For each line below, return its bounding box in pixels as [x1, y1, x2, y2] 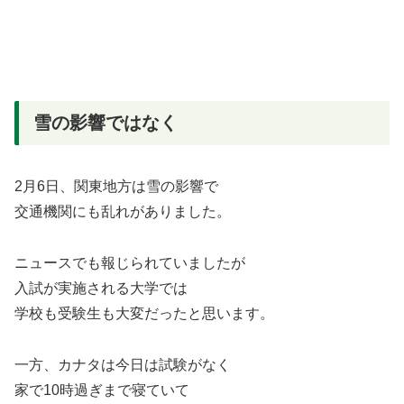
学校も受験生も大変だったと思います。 [14, 305, 274, 321]
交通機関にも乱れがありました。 [14, 203, 231, 219]
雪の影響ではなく [33, 112, 178, 133]
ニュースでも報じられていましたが [14, 254, 245, 271]
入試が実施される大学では [14, 280, 188, 296]
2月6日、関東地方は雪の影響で [14, 178, 218, 194]
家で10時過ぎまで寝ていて [14, 381, 189, 398]
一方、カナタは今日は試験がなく [14, 356, 231, 372]
